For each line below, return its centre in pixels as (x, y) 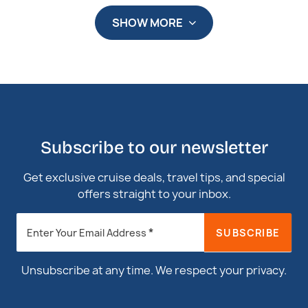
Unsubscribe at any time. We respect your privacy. (154, 270)
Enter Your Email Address (88, 233)
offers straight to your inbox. (154, 194)
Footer (39, 245)
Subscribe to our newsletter (154, 148)
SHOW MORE (147, 23)
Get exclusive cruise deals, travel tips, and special (154, 177)
